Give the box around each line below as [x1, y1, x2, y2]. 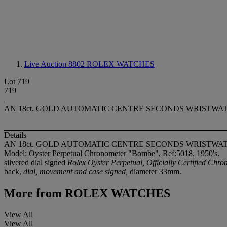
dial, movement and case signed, [23, 167, 128, 176]
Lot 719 [4, 77, 29, 86]
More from [4, 186, 62, 200]
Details [4, 131, 26, 140]
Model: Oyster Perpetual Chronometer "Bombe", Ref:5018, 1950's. [4, 149, 219, 158]
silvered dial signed [4, 158, 67, 167]
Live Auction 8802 [24, 60, 87, 68]
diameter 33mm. [128, 167, 181, 176]
